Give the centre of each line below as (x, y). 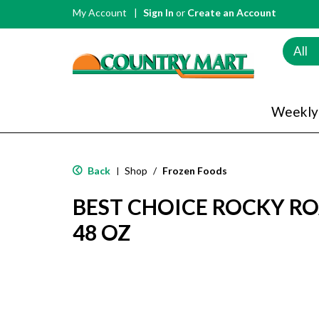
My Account (100, 12)
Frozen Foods (195, 170)
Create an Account (232, 12)
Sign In (158, 12)
